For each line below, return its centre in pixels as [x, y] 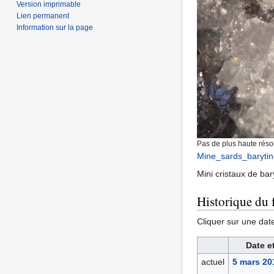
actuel [213, 262]
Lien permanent [43, 16]
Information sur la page [55, 27]
